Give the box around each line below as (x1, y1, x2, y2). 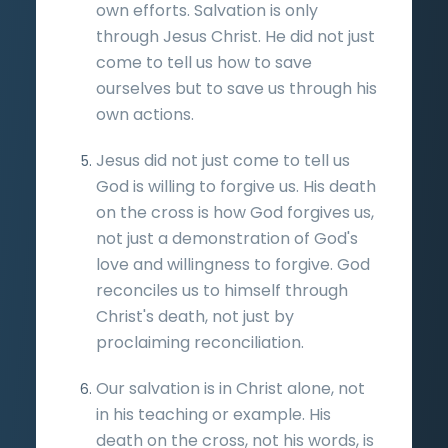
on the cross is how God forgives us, (96, 200, 374, 224)
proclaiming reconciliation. (96, 330, 304, 354)
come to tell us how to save (96, 50, 312, 74)
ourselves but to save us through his (96, 76, 377, 100)
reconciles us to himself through (96, 278, 348, 302)
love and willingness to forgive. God (96, 252, 370, 276)
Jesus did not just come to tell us (96, 148, 350, 172)
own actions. (96, 102, 194, 126)
